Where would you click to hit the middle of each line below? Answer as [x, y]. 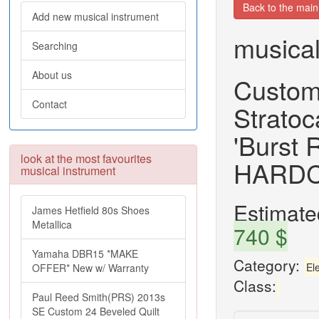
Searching [55, 46]
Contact [49, 104]
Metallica [52, 224]
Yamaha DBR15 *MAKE [85, 253]
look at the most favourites [86, 158]
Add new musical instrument [95, 16]
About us [52, 75]
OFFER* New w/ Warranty [90, 268]
